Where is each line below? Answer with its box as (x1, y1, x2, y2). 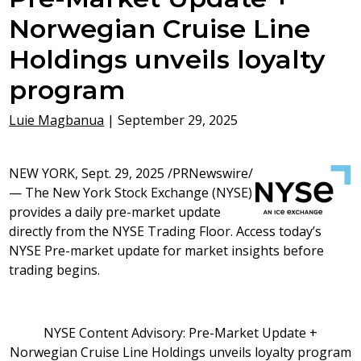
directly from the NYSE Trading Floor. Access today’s (9, 222, 322, 241)
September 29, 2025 (118, 111, 239, 130)
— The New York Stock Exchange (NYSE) (9, 184, 253, 202)
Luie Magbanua (9, 111, 105, 130)
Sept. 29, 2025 (81, 164, 165, 183)
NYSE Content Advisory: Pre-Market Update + (44, 324, 317, 342)
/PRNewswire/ (164, 164, 254, 183)
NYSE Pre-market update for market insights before (9, 242, 325, 260)
